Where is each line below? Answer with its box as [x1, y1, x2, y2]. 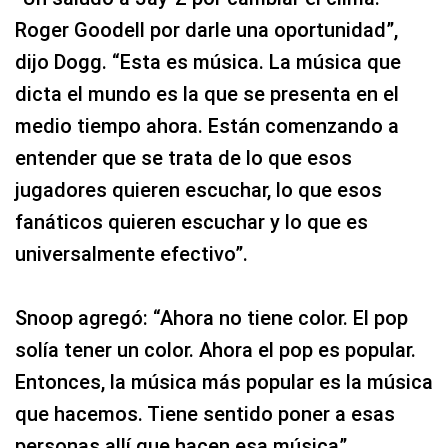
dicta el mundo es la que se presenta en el [15, 82, 399, 107]
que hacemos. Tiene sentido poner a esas [15, 402, 395, 427]
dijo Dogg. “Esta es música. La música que [15, 50, 401, 75]
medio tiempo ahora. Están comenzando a [15, 114, 399, 139]
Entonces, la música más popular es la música [15, 370, 433, 395]
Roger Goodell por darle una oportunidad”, [15, 18, 398, 43]
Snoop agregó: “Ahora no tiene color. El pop [15, 306, 408, 331]
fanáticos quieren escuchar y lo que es [15, 210, 368, 235]
